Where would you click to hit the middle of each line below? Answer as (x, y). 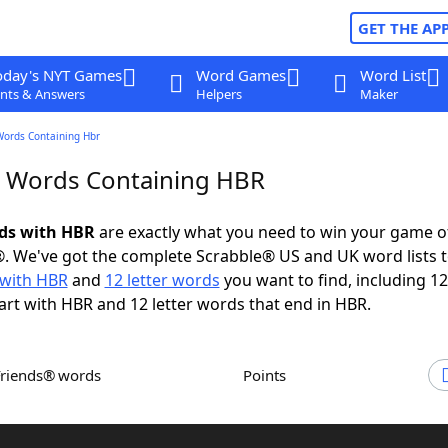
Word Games (240, 75)
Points (269, 375)
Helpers (218, 94)
